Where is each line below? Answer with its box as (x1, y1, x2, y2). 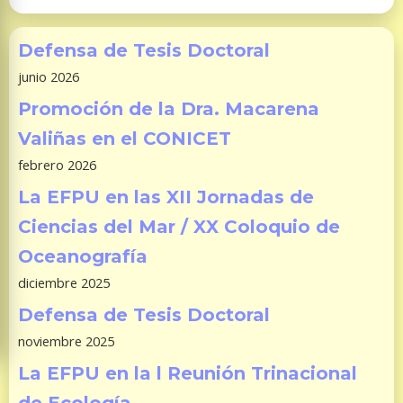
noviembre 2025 (18, 332, 114, 351)
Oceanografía (18, 246, 148, 268)
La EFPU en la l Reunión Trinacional (18, 363, 357, 385)
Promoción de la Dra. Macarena (18, 98, 319, 121)
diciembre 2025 (18, 273, 110, 292)
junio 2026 (18, 67, 79, 86)
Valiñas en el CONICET (18, 128, 231, 150)
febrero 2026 (18, 156, 96, 175)
